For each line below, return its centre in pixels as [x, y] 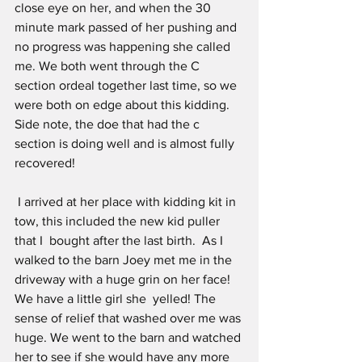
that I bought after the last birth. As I [120, 241]
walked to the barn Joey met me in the [125, 260]
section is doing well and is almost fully [126, 144]
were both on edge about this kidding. [124, 105]
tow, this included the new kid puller [119, 221]
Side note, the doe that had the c [109, 124]
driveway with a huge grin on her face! [124, 280]
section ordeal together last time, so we [127, 86]
